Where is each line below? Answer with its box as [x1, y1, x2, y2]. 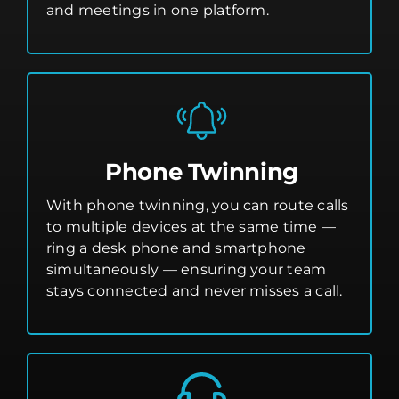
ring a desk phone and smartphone [46, 240, 306, 257]
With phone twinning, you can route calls [46, 197, 349, 215]
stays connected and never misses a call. [46, 282, 343, 300]
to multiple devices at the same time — [46, 218, 337, 236]
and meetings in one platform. [46, 2, 269, 20]
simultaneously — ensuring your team [46, 261, 327, 279]
